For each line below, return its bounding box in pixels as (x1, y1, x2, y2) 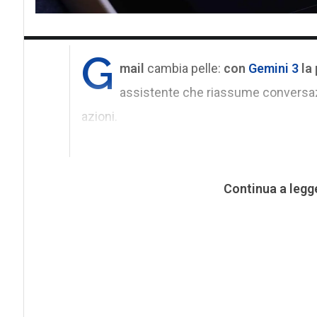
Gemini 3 (248, 60, 299, 76)
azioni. (81, 108, 117, 124)
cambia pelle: (146, 60, 224, 76)
